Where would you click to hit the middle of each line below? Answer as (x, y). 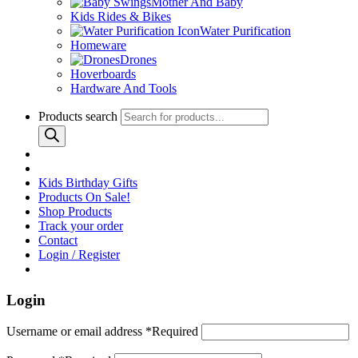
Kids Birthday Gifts (88, 183)
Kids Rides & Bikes (121, 16)
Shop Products (75, 211)
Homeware (98, 45)
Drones (138, 60)
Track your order (81, 226)
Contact (58, 240)
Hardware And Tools (123, 88)
